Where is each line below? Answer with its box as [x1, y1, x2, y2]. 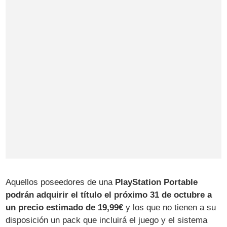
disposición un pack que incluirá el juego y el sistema [6, 215, 208, 225]
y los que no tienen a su [123, 202, 216, 212]
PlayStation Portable [115, 177, 198, 187]
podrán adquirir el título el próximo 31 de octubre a [6, 190, 212, 200]
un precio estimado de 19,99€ [6, 202, 124, 212]
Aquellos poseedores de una [6, 177, 116, 187]
